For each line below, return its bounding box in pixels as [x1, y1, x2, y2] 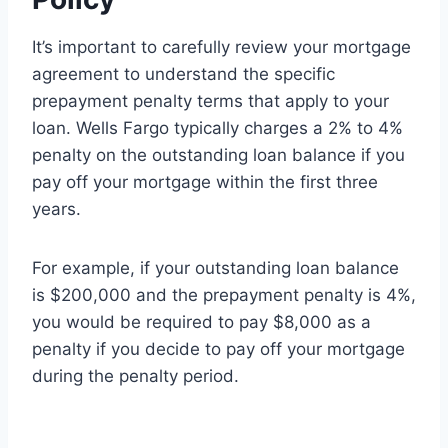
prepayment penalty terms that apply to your [32, 91, 389, 112]
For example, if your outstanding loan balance [32, 258, 399, 279]
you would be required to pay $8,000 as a [32, 312, 371, 333]
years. [32, 199, 81, 220]
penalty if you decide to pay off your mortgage [32, 339, 405, 360]
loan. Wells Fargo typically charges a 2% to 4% [32, 118, 403, 139]
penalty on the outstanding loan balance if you [32, 145, 405, 166]
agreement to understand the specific [32, 64, 335, 85]
